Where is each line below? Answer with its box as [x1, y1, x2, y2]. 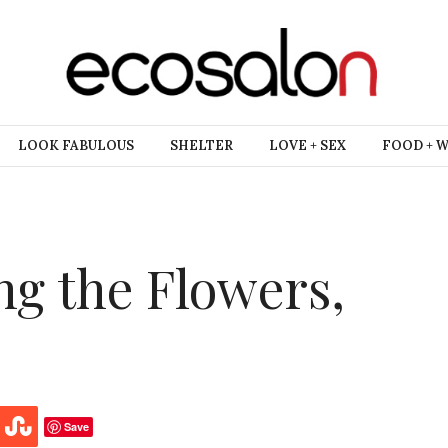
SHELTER [170, 137, 233, 154]
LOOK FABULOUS [18, 137, 134, 154]
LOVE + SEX [269, 137, 346, 154]
